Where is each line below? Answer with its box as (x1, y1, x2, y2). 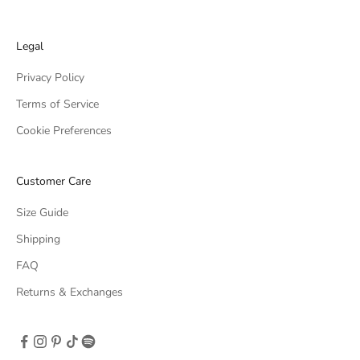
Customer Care (16, 173, 91, 189)
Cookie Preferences (16, 122, 112, 138)
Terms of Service (16, 96, 99, 112)
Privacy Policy (16, 69, 84, 85)
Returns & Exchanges (16, 284, 123, 300)
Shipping (16, 231, 60, 247)
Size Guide (16, 204, 68, 220)
